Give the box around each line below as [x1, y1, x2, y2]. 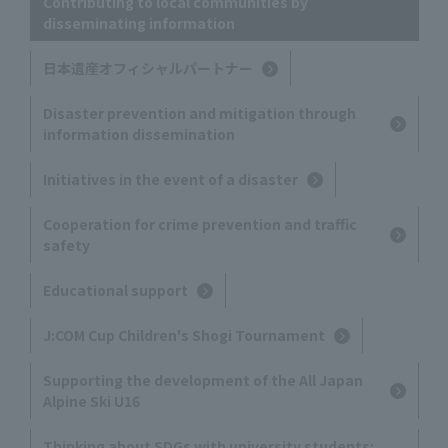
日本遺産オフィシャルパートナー [42, 58, 253, 79]
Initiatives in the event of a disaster [42, 169, 298, 190]
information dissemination [42, 124, 235, 145]
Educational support [42, 280, 188, 301]
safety [42, 235, 90, 256]
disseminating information [42, 13, 235, 34]
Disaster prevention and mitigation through [42, 103, 356, 124]
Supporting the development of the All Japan [42, 370, 363, 391]
